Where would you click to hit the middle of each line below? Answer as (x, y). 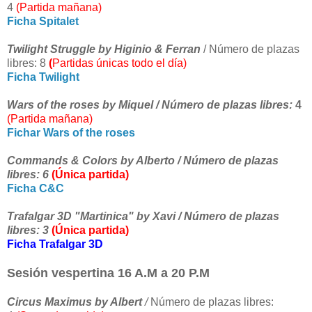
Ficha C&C (36, 189)
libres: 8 (26, 63)
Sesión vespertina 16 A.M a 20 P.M (108, 273)
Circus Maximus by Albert (76, 302)
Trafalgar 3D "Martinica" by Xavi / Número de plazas (143, 217)
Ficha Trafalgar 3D (55, 244)
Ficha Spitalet (43, 22)
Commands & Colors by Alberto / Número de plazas (143, 161)
